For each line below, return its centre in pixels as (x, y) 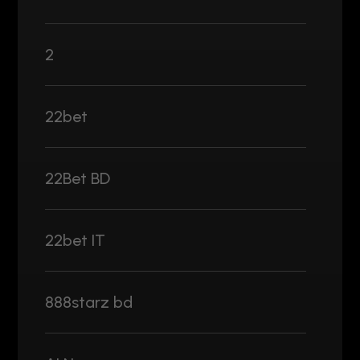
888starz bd (89, 302)
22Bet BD (78, 178)
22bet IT (75, 240)
